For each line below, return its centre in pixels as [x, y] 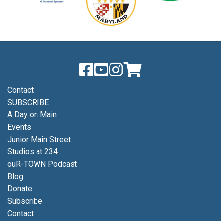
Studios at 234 [33, 151]
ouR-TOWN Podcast [42, 164]
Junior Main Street [39, 139]
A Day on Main [32, 114]
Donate [20, 188]
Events [19, 127]
